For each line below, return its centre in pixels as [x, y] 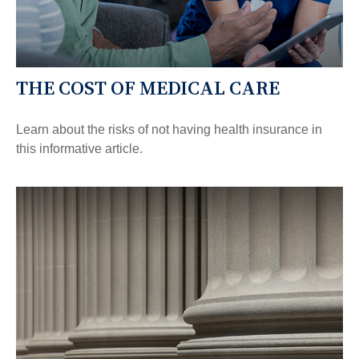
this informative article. [79, 148]
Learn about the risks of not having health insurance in [169, 129]
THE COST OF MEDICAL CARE [148, 87]
